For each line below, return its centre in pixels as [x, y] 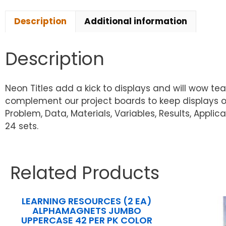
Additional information [136, 21]
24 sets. [22, 126]
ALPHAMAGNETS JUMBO [87, 211]
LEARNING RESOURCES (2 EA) [87, 201]
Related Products [85, 173]
